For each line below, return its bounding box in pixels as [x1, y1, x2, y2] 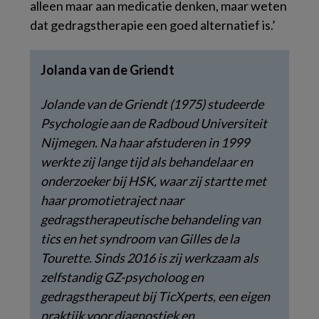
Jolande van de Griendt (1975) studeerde [41, 95, 263, 112]
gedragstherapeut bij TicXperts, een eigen [41, 288, 270, 304]
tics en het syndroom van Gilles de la [41, 230, 239, 246]
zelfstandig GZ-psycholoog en [41, 268, 204, 285]
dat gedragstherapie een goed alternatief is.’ [30, 16, 276, 33]
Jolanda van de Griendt [41, 61, 174, 78]
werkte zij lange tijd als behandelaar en [41, 153, 253, 169]
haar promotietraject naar [41, 192, 184, 208]
